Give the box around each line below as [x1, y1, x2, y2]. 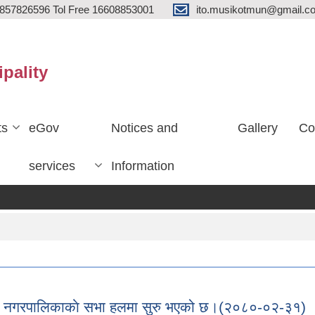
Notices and [111, 121, 179, 135]
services [28, 159, 75, 173]
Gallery [237, 121, 278, 135]
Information [111, 159, 175, 173]
